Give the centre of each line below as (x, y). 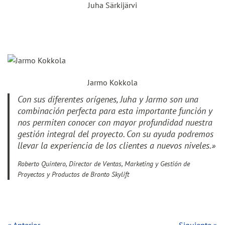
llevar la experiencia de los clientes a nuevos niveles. (115, 145)
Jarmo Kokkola (113, 82)
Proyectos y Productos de (53, 174)
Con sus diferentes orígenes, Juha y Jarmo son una (108, 99)
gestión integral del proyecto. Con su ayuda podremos (116, 134)
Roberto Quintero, (43, 164)
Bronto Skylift (109, 174)
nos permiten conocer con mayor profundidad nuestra (115, 122)
